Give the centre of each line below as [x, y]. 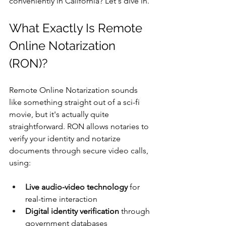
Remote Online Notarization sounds [74, 90]
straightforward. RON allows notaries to [80, 126]
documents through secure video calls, [80, 151]
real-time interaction [61, 199]
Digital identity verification [72, 211]
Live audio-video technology [76, 187]
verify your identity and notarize [66, 138]
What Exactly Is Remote [77, 28]
